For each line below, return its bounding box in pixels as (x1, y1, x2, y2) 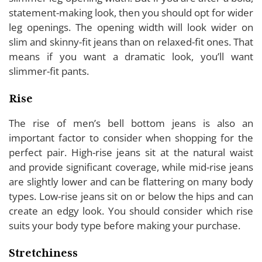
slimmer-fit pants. (9, 64, 89, 78)
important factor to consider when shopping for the (9, 130, 253, 144)
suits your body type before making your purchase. (9, 218, 243, 232)
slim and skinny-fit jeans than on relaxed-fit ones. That (9, 35, 253, 49)
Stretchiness (9, 246, 78, 259)
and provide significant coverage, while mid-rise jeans (9, 160, 253, 174)
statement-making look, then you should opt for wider (9, 5, 253, 19)
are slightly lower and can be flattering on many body (9, 174, 253, 188)
